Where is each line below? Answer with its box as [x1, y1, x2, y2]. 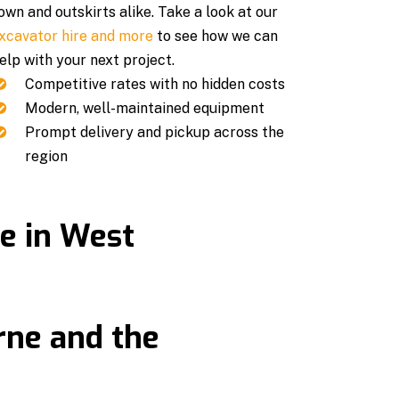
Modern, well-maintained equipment [25, 99, 265, 117]
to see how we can [153, 27, 279, 45]
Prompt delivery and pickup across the [25, 123, 285, 141]
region [25, 147, 69, 165]
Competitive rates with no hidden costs [25, 75, 286, 93]
